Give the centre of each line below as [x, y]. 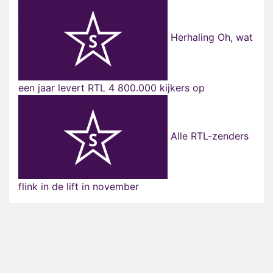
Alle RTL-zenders [208, 136]
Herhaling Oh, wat [210, 37]
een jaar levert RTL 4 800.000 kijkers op [112, 88]
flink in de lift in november [79, 187]
